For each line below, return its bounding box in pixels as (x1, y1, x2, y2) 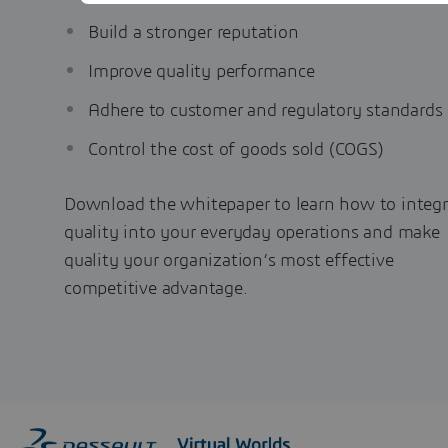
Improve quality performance (88, 63, 315, 81)
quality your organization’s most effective (64, 252, 394, 270)
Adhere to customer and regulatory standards (88, 102, 443, 120)
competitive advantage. (64, 280, 248, 298)
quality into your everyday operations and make (64, 224, 440, 242)
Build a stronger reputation (88, 24, 299, 42)
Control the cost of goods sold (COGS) (88, 141, 384, 159)
